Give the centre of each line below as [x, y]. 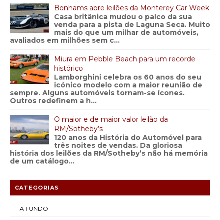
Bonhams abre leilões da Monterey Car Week [132, 8]
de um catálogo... [42, 161]
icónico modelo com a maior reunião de [128, 85]
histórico [69, 68]
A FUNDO [34, 208]
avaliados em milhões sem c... [65, 40]
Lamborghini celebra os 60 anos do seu [128, 77]
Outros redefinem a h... [53, 101]
